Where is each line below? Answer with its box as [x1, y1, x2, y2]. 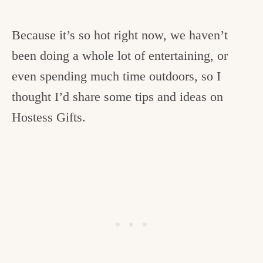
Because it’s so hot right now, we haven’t [12, 28, 228, 43]
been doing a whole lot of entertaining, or [12, 48, 228, 63]
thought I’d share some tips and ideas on [12, 89, 223, 104]
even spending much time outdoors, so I [12, 69, 221, 84]
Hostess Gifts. [12, 110, 86, 125]
